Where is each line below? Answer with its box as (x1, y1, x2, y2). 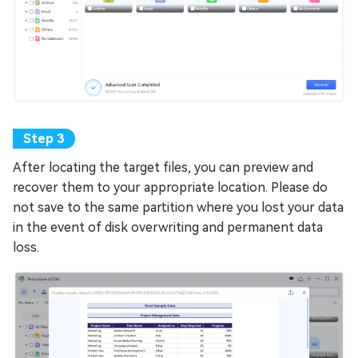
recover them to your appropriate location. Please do (13, 179, 328, 195)
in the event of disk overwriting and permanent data (13, 219, 323, 235)
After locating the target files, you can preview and (13, 159, 313, 175)
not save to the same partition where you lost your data (13, 199, 344, 215)
